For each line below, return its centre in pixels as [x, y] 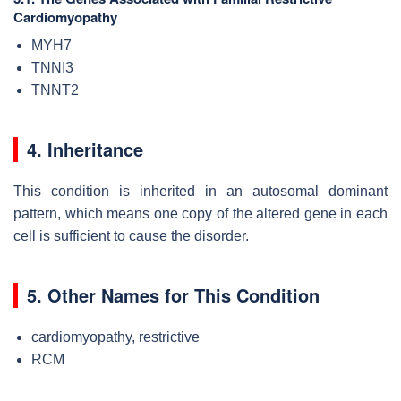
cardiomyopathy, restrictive [115, 337]
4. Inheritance [85, 149]
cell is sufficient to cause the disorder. [131, 235]
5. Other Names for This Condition [173, 294]
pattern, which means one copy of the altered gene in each [200, 213]
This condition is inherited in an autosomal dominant [200, 191]
